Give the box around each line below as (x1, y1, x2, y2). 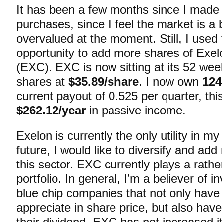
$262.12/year (16, 104, 86, 117)
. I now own (139, 75, 202, 88)
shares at (16, 75, 68, 88)
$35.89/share (68, 75, 139, 88)
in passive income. (86, 104, 186, 117)
